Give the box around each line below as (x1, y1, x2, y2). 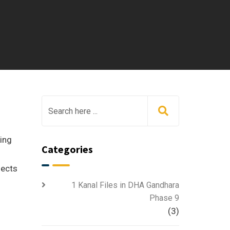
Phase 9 (149, 193, 179, 203)
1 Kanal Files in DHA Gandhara (71, 180, 179, 190)
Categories (41, 143, 93, 156)
